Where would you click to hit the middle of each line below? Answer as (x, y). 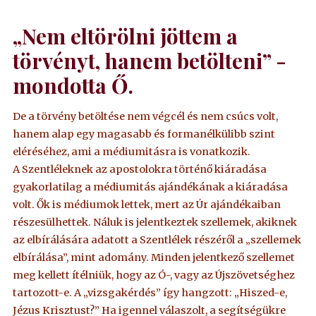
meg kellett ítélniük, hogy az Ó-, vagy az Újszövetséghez (154, 275)
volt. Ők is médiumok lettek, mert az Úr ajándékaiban (147, 205)
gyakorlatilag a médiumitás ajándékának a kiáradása (151, 187)
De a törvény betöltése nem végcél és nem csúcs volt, (146, 117)
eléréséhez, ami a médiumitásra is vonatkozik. (132, 152)
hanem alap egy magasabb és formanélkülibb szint (144, 134)
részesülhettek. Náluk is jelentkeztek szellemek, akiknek (155, 223)
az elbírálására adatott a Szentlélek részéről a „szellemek (157, 240)
